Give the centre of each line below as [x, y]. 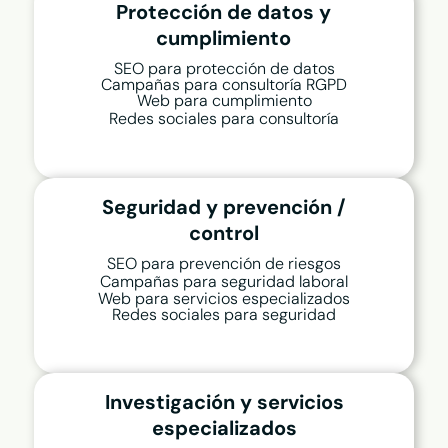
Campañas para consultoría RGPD [224, 85]
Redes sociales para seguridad [224, 315]
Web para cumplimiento [224, 101]
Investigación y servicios [224, 402]
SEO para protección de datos [224, 69]
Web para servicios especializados [224, 299]
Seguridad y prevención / [224, 207]
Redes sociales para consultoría [224, 119]
